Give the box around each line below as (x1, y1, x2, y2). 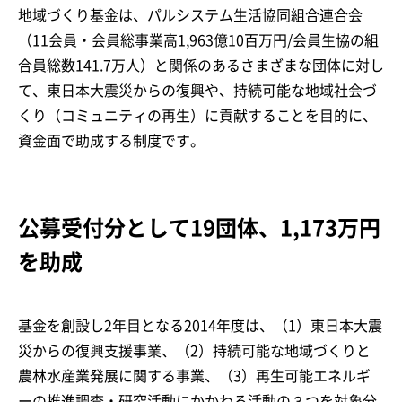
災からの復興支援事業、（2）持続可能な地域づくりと (18, 343, 371, 358)
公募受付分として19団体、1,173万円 (18, 216, 380, 239)
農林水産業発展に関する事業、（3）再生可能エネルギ (18, 368, 371, 383)
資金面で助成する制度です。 (18, 133, 205, 148)
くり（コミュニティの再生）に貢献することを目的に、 (18, 108, 377, 123)
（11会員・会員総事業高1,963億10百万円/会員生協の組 (18, 32, 379, 48)
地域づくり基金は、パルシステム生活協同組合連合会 (18, 7, 363, 22)
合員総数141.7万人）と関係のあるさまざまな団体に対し (18, 57, 384, 73)
